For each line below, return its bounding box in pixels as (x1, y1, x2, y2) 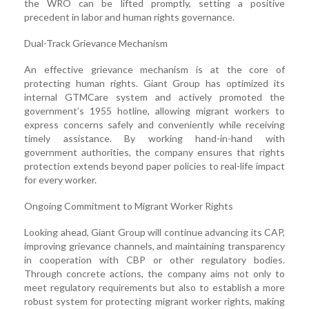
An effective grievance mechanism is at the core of (24, 63, 285, 76)
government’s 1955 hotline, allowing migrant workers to (24, 105, 285, 117)
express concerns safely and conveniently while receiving (24, 119, 285, 131)
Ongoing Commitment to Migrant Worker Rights (24, 200, 233, 212)
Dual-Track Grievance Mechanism (24, 37, 168, 50)
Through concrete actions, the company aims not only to (24, 268, 285, 280)
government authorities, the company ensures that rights (24, 146, 285, 159)
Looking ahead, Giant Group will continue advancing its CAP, (24, 226, 285, 239)
